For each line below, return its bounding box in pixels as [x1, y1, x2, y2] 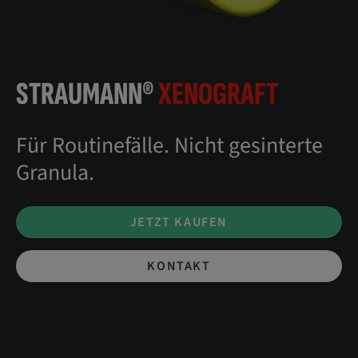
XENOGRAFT [158, 75, 278, 113]
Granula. [16, 157, 94, 189]
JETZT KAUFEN [129, 213, 229, 231]
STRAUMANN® [16, 75, 158, 113]
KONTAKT [147, 257, 211, 275]
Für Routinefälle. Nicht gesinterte [16, 129, 323, 161]
